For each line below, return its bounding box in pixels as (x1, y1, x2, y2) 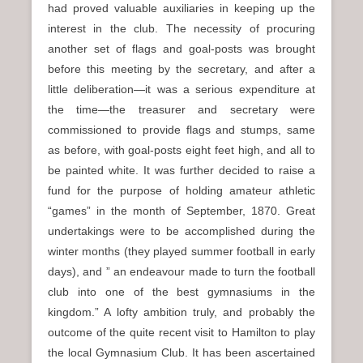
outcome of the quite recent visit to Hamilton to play (48, 326, 315, 339)
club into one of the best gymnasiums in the (48, 285, 315, 298)
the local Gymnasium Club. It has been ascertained (48, 346, 315, 359)
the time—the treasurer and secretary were (48, 103, 315, 116)
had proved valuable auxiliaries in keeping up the (48, 2, 315, 15)
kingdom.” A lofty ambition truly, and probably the (48, 305, 315, 318)
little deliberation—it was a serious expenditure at (48, 83, 315, 96)
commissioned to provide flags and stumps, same (48, 123, 315, 136)
